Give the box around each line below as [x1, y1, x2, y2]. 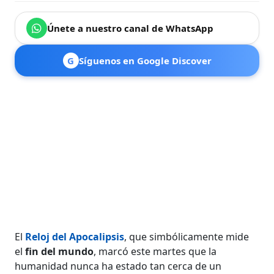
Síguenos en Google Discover [78, 54, 212, 67]
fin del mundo [25, 244, 94, 258]
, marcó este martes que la [94, 244, 217, 258]
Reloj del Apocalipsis [25, 229, 125, 243]
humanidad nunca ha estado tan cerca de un [15, 259, 222, 273]
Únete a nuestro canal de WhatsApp [47, 21, 214, 34]
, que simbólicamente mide [124, 229, 250, 243]
